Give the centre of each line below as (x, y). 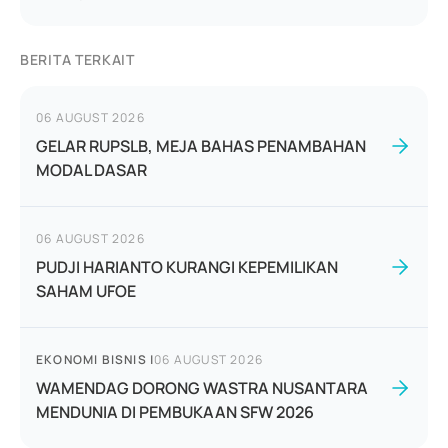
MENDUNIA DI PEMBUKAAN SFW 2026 (175, 412)
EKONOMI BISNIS (91, 359)
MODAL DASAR (91, 170)
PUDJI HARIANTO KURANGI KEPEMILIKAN (187, 267)
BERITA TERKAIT (77, 59)
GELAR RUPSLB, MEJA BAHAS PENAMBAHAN (201, 146)
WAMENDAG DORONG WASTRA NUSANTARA (202, 388)
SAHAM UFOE (86, 291)
